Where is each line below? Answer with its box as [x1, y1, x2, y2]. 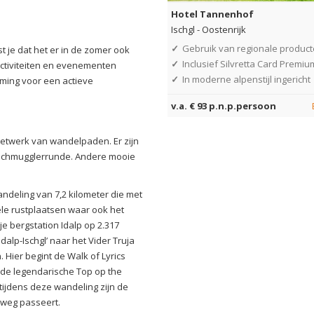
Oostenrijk [202, 22, 246, 36]
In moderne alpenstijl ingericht [182, 72, 310, 86]
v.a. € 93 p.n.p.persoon [171, 99, 276, 112]
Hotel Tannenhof [171, 7, 254, 20]
